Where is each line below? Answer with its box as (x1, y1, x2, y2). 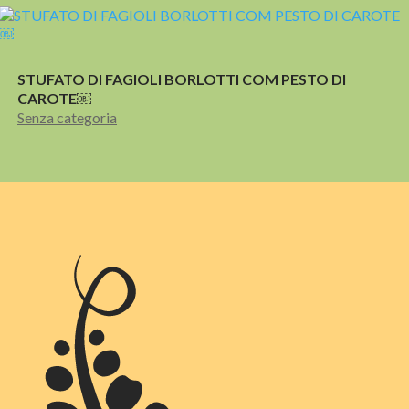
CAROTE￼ (17, 89, 91, 108)
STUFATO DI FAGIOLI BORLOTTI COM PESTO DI (17, 70, 346, 89)
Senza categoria (17, 109, 117, 127)
